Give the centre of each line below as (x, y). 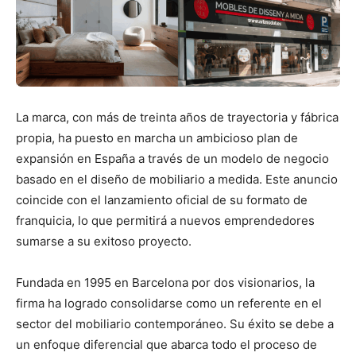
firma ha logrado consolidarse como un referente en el (169, 304)
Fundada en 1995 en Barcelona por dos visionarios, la (165, 283)
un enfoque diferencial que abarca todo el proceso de (166, 345)
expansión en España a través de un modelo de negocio (172, 159)
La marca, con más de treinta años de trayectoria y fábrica (177, 118)
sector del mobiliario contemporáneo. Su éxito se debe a (175, 324)
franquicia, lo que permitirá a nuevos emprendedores (165, 221)
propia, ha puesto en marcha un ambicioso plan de (157, 138)
